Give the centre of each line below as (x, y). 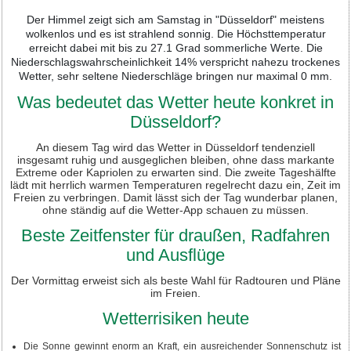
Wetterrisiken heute (175, 318)
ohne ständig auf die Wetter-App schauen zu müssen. (175, 210)
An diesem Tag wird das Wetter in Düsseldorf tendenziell (175, 147)
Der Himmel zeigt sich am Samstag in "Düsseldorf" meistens (175, 19)
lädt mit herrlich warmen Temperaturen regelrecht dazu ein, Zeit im (175, 185)
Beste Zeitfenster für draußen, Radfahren (175, 235)
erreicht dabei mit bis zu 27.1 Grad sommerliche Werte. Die (175, 47)
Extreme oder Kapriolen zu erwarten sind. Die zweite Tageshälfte (175, 172)
